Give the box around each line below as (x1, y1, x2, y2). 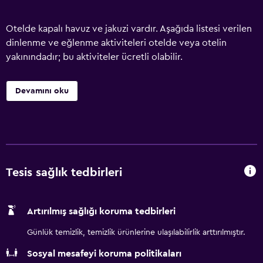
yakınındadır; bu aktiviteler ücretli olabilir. (6, 52, 183, 62)
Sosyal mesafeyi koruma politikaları (27, 249, 181, 258)
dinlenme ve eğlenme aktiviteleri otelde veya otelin (6, 38, 227, 48)
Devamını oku (15, 87, 69, 95)
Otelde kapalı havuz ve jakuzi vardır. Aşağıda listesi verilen (6, 24, 252, 33)
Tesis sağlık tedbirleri (6, 166, 122, 178)
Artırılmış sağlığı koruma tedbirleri (27, 207, 176, 216)
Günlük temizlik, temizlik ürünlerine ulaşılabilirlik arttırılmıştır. (27, 228, 245, 237)
